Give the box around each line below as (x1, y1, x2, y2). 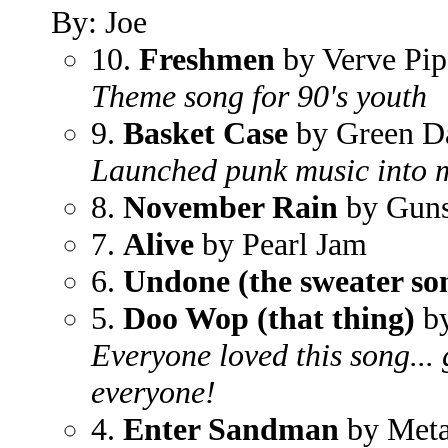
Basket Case (123, 115, 288, 151)
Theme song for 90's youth (91, 78, 427, 114)
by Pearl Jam (194, 226, 367, 262)
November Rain (123, 189, 338, 225)
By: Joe (51, 4, 147, 40)
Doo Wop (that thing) (123, 300, 415, 336)
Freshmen (139, 41, 275, 77)
